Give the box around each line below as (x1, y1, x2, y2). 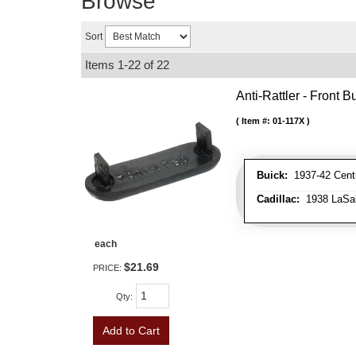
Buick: (257, 169, 288, 181)
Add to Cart (103, 324, 160, 337)
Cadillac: (257, 193, 300, 205)
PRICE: (93, 263, 124, 273)
